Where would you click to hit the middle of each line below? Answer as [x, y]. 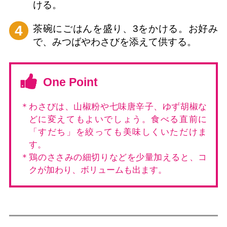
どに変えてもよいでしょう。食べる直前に [118, 120]
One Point [70, 83]
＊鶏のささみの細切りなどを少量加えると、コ [113, 158]
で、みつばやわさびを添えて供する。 [115, 42]
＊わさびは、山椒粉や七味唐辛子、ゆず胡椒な [113, 107]
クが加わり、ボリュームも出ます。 [98, 170]
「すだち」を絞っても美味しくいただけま [118, 132]
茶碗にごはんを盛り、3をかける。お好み [125, 29]
